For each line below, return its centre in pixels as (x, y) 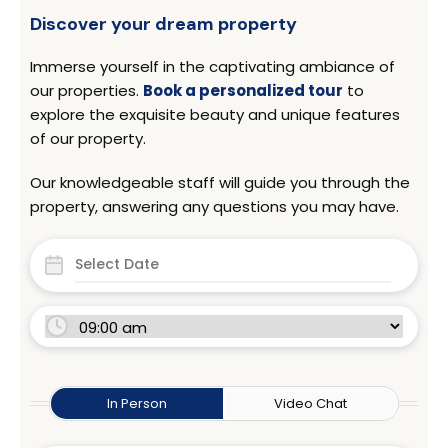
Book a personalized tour (243, 90)
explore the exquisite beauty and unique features (215, 114)
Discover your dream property (163, 23)
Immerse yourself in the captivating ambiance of (212, 66)
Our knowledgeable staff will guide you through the (220, 182)
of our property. (88, 138)
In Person (137, 403)
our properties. (86, 90)
